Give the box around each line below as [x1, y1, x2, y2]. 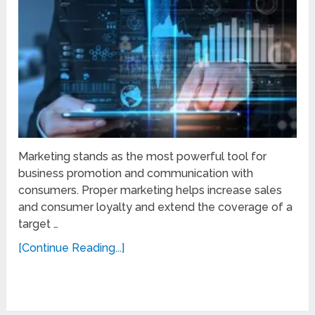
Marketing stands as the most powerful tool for [18, 149, 267, 163]
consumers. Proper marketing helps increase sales [18, 183, 283, 197]
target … [18, 217, 59, 231]
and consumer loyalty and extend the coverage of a [18, 200, 293, 214]
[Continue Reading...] [18, 240, 125, 255]
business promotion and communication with [18, 166, 254, 180]
